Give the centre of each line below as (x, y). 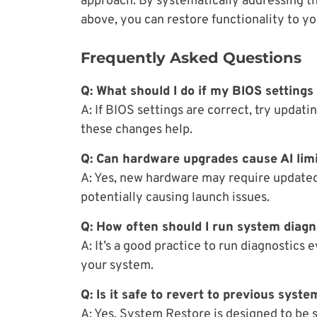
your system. (117, 266)
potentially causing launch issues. (175, 198)
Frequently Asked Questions (191, 58)
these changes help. (137, 130)
